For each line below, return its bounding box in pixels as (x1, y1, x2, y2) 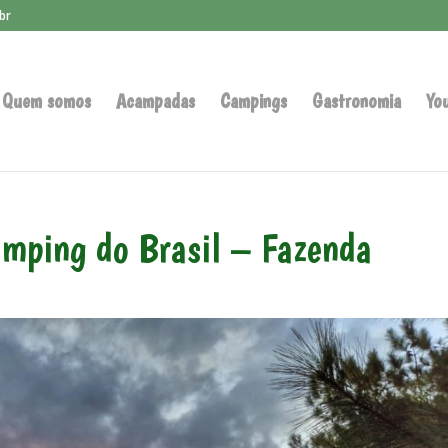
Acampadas (115, 89, 195, 113)
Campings (219, 89, 287, 113)
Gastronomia (311, 89, 401, 113)
